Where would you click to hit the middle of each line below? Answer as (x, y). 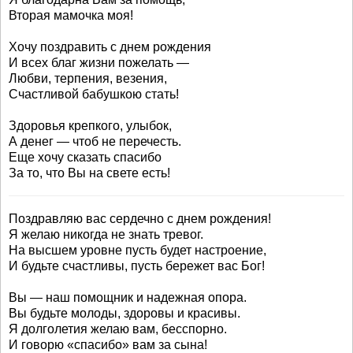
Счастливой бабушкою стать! (94, 94)
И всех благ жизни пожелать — (99, 63)
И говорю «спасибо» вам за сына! (108, 345)
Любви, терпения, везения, (88, 78)
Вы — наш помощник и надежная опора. (128, 297)
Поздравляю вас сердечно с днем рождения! (140, 219)
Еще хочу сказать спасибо (85, 157)
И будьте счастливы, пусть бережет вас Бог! (137, 266)
